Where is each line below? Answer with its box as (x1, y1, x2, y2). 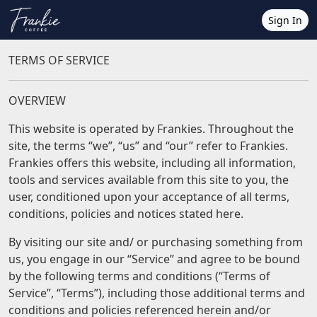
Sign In (268, 13, 302, 27)
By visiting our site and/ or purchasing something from (8, 234, 303, 250)
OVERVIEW (8, 93, 66, 108)
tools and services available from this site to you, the (8, 172, 289, 188)
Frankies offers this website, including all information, (8, 155, 296, 171)
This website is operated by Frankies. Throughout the (8, 121, 294, 137)
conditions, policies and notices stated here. (8, 206, 243, 221)
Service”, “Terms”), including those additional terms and (8, 285, 305, 301)
